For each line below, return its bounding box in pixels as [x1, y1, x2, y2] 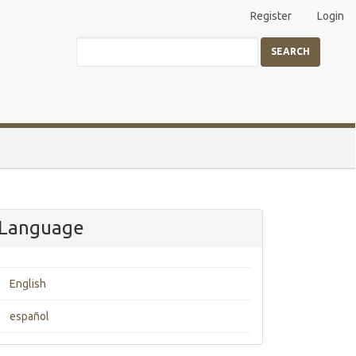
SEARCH [271, 45, 310, 56]
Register [250, 10, 292, 22]
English [10, 277, 46, 290]
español [10, 310, 49, 323]
